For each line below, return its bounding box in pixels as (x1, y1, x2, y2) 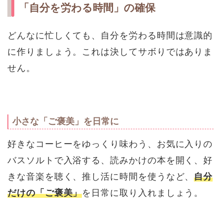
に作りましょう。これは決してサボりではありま (7, 46, 213, 57)
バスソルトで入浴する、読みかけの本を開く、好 (7, 154, 213, 165)
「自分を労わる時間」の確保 (19, 1, 155, 13)
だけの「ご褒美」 (7, 187, 82, 198)
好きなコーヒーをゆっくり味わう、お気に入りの (7, 138, 213, 149)
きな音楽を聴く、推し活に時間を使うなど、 (7, 171, 194, 182)
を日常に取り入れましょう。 (82, 187, 204, 198)
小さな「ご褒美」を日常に (12, 116, 119, 126)
